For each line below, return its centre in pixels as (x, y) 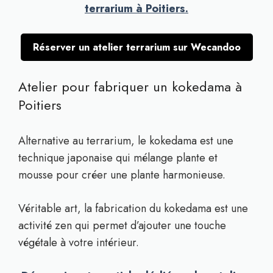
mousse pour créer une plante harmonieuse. (122, 175)
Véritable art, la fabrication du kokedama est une (133, 208)
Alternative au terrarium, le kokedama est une (126, 141)
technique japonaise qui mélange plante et (118, 158)
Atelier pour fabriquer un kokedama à (130, 87)
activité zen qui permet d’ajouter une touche (122, 225)
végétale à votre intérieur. (79, 243)
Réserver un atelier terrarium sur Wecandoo (136, 47)
